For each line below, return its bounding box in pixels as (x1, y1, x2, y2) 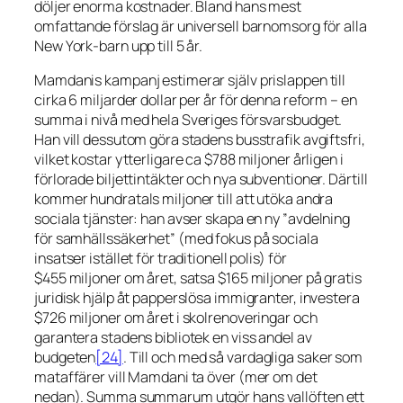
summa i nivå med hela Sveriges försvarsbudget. (34, 110, 343, 130)
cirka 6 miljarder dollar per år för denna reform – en (34, 90, 357, 111)
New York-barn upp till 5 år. (34, 35, 203, 56)
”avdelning (282, 209, 351, 229)
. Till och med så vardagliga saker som (122, 347, 363, 368)
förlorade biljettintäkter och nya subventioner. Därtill (34, 169, 368, 190)
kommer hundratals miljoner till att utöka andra (34, 189, 334, 210)
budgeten (34, 347, 96, 368)
